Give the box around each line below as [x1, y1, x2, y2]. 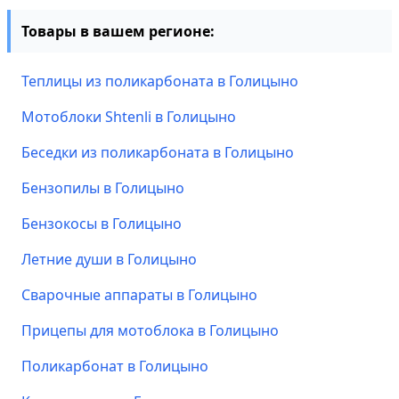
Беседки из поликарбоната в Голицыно [21, 142, 294, 162]
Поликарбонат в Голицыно [21, 356, 208, 376]
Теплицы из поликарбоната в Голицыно [21, 71, 298, 91]
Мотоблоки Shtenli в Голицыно [21, 107, 236, 126]
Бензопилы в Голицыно [21, 178, 184, 198]
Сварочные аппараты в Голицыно [21, 285, 257, 305]
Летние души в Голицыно [21, 249, 197, 269]
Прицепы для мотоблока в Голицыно [21, 321, 279, 340]
